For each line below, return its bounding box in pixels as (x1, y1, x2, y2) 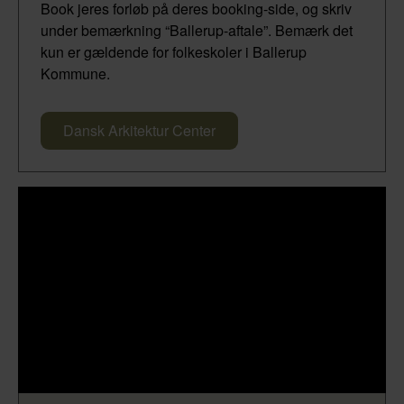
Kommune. (41, 62, 110, 84)
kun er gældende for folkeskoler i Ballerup (41, 41, 307, 62)
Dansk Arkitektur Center (63, 119, 216, 141)
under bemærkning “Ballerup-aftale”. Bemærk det (41, 19, 353, 41)
